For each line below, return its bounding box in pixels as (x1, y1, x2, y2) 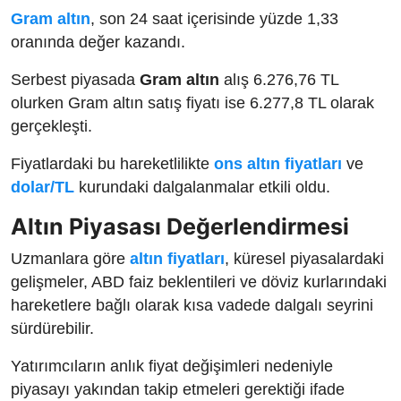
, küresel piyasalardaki (225, 249, 384, 268)
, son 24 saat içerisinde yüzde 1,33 (90, 9, 338, 28)
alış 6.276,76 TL (219, 70, 338, 89)
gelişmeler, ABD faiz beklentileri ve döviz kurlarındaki (11, 272, 387, 291)
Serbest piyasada (11, 70, 140, 89)
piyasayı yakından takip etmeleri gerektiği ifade (11, 380, 345, 398)
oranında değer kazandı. (11, 32, 185, 51)
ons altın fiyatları (214, 154, 342, 173)
